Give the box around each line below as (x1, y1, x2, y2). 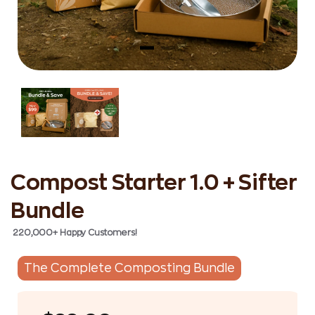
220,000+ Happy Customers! (13, 228, 137, 237)
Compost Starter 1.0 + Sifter (11, 172, 297, 193)
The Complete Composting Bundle (24, 262, 235, 274)
